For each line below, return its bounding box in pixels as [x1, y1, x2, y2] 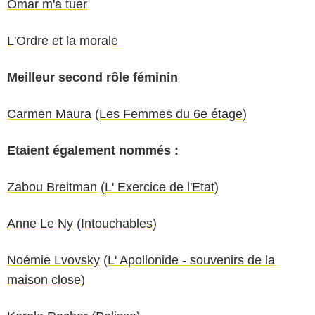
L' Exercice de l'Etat [105, 179, 214, 194]
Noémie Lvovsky [7, 252, 100, 267]
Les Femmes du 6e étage [99, 106, 243, 121]
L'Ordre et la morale [7, 33, 118, 48]
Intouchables [81, 216, 153, 231]
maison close [7, 272, 81, 287]
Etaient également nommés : [7, 143, 179, 157]
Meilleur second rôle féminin [7, 70, 178, 84]
